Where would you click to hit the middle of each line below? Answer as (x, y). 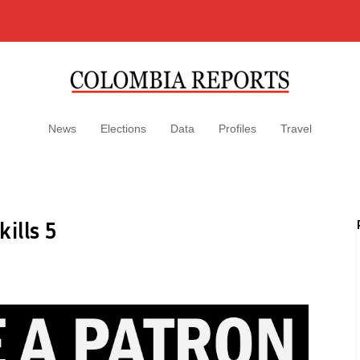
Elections (123, 129)
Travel (296, 129)
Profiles (237, 129)
